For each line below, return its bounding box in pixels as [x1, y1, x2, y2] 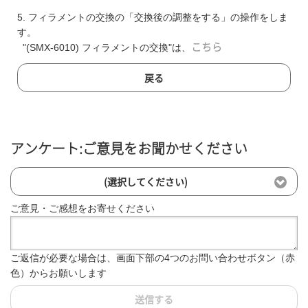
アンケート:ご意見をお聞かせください [10, 142, 247, 156]
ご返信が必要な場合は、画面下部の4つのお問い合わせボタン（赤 [10, 252, 295, 263]
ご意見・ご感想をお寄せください [10, 202, 155, 214]
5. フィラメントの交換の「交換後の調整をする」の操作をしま [17, 12, 288, 23]
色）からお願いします [10, 267, 107, 278]
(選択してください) [103, 177, 188, 187]
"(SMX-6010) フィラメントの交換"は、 [17, 42, 191, 54]
